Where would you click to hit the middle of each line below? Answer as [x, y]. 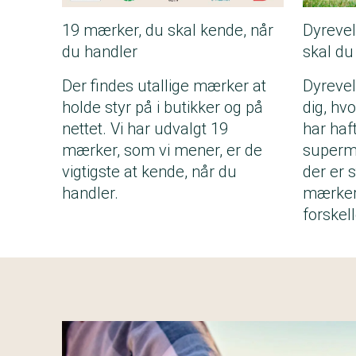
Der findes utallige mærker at [164, 86]
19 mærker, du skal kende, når [168, 31]
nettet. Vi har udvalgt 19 [145, 129]
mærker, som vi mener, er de [162, 151]
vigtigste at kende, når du [149, 172]
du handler [100, 52]
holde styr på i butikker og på [163, 108]
